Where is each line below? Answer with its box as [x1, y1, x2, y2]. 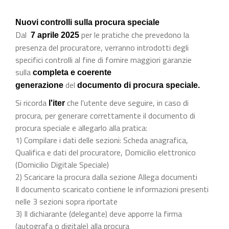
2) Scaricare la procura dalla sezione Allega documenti [15, 170, 199, 183]
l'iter [49, 98, 67, 107]
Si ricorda [15, 96, 49, 109]
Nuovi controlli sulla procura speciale [15, 17, 159, 27]
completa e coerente [33, 67, 111, 77]
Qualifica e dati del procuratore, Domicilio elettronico [15, 146, 196, 158]
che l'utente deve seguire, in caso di [67, 96, 189, 109]
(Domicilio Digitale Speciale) [15, 158, 109, 171]
